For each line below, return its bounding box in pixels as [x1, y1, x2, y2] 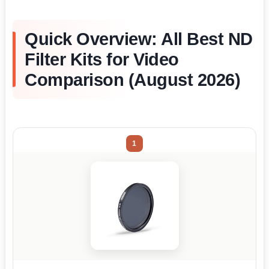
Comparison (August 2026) [25, 70, 240, 89]
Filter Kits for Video [25, 49, 179, 69]
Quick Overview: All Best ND [25, 29, 253, 49]
